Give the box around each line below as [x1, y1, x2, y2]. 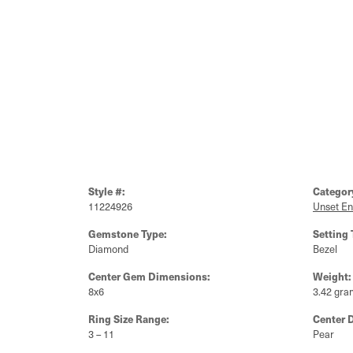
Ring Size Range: [88, 311, 169, 326]
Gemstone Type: [88, 226, 167, 241]
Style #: [88, 184, 125, 199]
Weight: [313, 269, 351, 284]
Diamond [88, 241, 128, 256]
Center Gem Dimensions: [88, 269, 210, 284]
